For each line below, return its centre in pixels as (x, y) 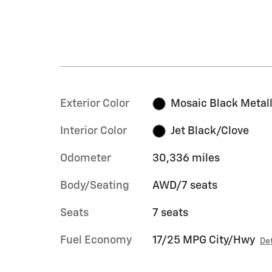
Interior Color (93, 131)
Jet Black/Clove (210, 131)
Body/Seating (95, 185)
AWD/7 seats (185, 185)
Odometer (86, 158)
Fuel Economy (96, 240)
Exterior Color (95, 104)
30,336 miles (186, 158)
